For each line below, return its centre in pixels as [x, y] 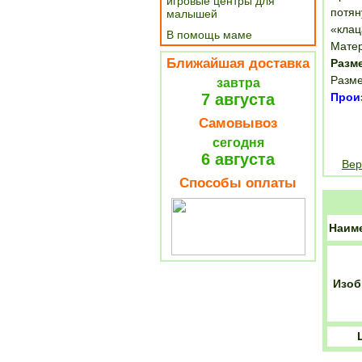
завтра [238, 83]
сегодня [238, 143]
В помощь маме [209, 35]
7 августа [238, 99]
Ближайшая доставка [238, 63]
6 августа [238, 159]
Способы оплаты [238, 183]
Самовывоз [238, 123]
